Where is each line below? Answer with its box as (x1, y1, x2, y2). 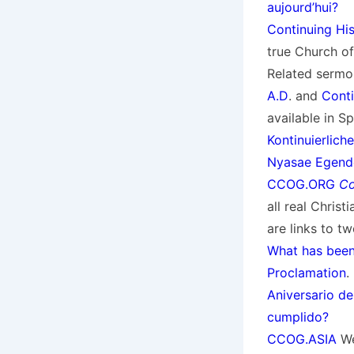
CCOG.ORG (266, 175, 335, 192)
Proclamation (266, 264, 346, 281)
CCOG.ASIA (266, 330, 337, 347)
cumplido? (266, 308, 329, 325)
